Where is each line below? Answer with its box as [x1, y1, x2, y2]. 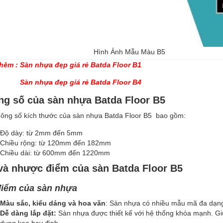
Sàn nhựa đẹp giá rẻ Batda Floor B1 [20, 61, 141, 69]
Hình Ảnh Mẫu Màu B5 [94, 48, 165, 56]
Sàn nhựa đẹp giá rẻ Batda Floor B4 [20, 78, 141, 86]
